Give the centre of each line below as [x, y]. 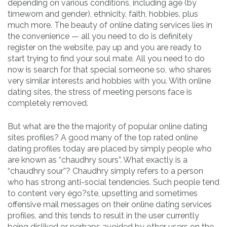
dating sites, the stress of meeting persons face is [100, 92]
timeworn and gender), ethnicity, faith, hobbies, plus [103, 14]
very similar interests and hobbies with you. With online [109, 81]
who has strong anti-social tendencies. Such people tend [113, 182]
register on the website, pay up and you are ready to [105, 47]
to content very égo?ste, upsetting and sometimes [103, 193]
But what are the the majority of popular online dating [107, 126]
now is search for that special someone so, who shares [109, 69]
